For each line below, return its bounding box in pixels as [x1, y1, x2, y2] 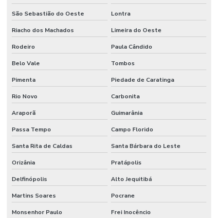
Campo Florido [110, 125, 153, 133]
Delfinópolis [12, 175, 47, 183]
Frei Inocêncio [110, 208, 151, 216]
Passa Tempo [12, 125, 51, 133]
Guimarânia [110, 109, 143, 117]
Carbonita [110, 92, 140, 100]
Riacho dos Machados [12, 26, 74, 34]
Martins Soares [12, 191, 56, 200]
